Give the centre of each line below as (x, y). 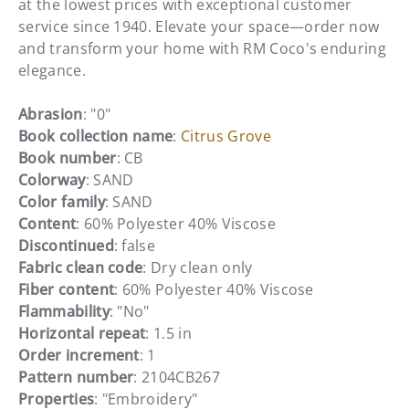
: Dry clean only (198, 267)
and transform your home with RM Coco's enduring (203, 48)
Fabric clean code (81, 267)
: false (135, 245)
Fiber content (67, 289)
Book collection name (96, 136)
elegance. (52, 70)
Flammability (64, 311)
